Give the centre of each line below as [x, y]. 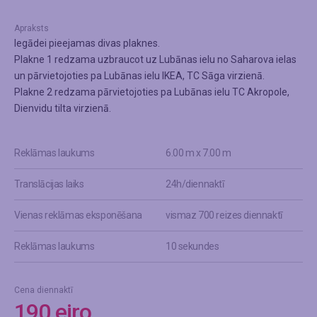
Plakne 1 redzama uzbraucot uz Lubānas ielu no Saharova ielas [155, 59]
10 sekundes [192, 246]
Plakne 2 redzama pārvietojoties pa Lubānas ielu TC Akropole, [152, 92]
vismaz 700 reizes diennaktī [224, 215]
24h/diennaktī [195, 184]
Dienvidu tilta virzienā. [63, 108]
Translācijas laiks [49, 184]
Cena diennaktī [44, 290]
